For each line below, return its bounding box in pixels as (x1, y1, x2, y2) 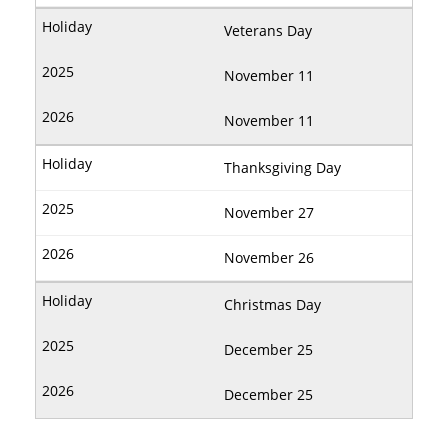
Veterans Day (224, 20, 312, 40)
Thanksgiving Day (224, 157, 341, 177)
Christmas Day (224, 294, 321, 314)
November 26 (224, 247, 314, 267)
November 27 (224, 202, 314, 222)
